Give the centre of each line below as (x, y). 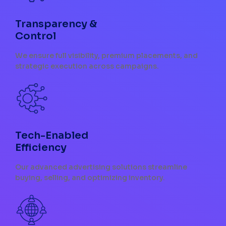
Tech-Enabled (52, 136)
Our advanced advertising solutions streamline (101, 167)
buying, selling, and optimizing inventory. (90, 178)
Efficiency (41, 148)
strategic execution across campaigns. (87, 66)
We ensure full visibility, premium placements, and (106, 56)
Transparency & (56, 24)
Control (36, 36)
